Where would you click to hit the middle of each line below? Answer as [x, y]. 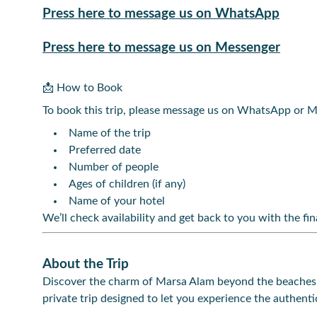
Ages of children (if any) [127, 184]
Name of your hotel [117, 201]
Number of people [114, 167]
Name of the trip [110, 133]
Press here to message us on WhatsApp [161, 14]
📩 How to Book [82, 88]
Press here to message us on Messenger [161, 48]
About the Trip [86, 264]
